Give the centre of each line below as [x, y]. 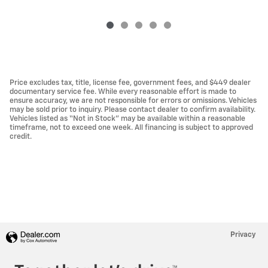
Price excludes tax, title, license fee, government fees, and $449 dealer [130, 83]
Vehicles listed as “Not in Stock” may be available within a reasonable [127, 118]
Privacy [243, 234]
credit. [21, 136]
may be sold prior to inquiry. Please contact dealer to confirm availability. [133, 109]
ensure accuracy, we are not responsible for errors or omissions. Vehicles [133, 100]
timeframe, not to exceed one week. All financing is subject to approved [131, 127]
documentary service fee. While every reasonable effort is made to [123, 92]
